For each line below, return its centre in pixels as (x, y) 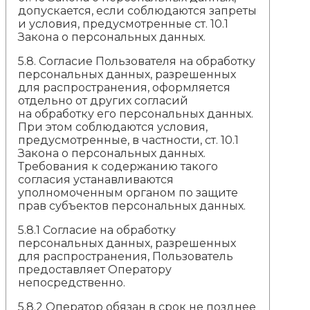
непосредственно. (72, 282)
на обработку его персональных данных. (136, 113)
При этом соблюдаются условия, (113, 127)
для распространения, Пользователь (126, 256)
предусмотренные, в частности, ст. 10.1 (129, 140)
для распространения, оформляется (125, 87)
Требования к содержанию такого (118, 166)
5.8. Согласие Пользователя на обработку (137, 61)
